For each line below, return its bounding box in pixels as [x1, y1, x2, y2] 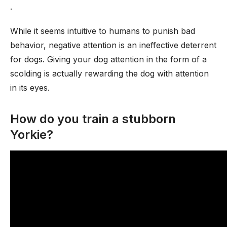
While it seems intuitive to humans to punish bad [10, 26, 195, 36]
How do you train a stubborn [10, 111, 176, 126]
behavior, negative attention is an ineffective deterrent [10, 40, 216, 50]
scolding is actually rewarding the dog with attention [10, 68, 209, 79]
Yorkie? [10, 127, 53, 142]
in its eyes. [10, 83, 50, 93]
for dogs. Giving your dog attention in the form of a [10, 54, 207, 64]
